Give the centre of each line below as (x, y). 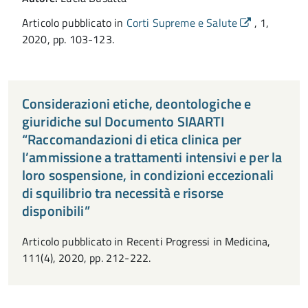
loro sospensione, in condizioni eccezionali (148, 175)
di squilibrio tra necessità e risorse (123, 192)
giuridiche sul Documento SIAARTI (123, 121)
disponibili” (56, 210)
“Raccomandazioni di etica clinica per (132, 139)
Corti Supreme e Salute (183, 22)
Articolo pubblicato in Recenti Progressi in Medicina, (146, 241)
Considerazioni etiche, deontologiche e (137, 103)
